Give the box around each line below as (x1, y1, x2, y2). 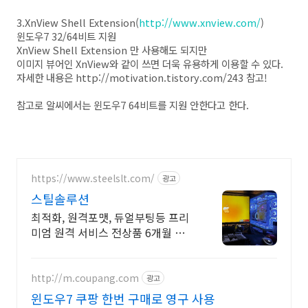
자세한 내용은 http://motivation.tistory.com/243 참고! (16, 70, 267, 85)
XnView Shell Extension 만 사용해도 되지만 (16, 43, 207, 58)
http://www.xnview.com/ (139, 15, 261, 30)
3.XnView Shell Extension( (16, 15, 139, 30)
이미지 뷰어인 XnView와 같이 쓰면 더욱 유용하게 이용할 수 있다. (16, 56, 283, 71)
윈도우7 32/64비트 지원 (16, 29, 116, 44)
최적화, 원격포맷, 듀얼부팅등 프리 (31, 209, 189, 226)
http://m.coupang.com (31, 270, 139, 285)
